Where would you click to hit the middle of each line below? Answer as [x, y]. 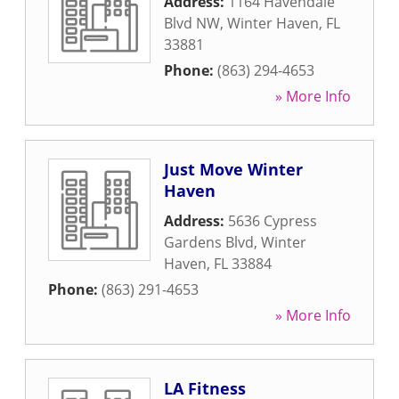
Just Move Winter [233, 169]
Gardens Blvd [209, 242]
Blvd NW [192, 23]
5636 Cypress [273, 221]
